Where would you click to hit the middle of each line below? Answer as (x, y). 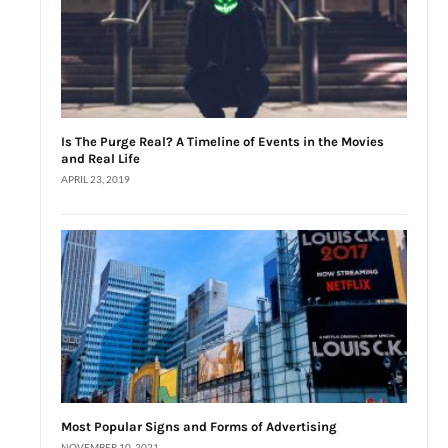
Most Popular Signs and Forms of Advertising (199, 427)
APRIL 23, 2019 (95, 179)
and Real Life (100, 159)
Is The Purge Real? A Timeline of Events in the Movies (222, 142)
